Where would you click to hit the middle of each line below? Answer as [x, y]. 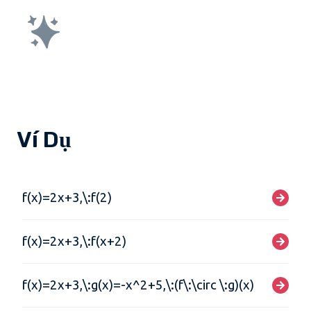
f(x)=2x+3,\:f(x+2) [74, 241]
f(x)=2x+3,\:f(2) [67, 197]
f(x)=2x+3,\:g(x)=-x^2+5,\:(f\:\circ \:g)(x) [138, 285]
